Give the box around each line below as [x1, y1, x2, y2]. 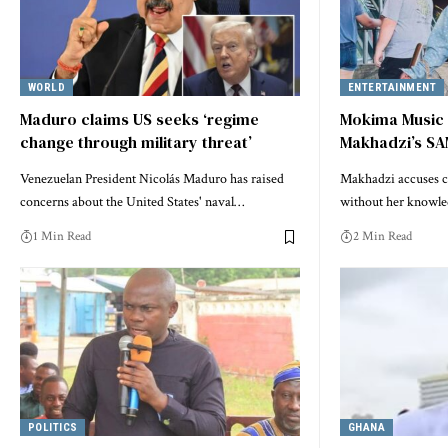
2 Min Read [353, 228, 412, 246]
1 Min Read [33, 228, 91, 246]
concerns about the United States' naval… [20, 193, 244, 212]
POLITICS [27, 420, 78, 434]
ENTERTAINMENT [347, 80, 437, 94]
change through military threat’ [20, 131, 252, 154]
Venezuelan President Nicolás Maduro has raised [20, 170, 284, 189]
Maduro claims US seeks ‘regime [20, 108, 259, 131]
